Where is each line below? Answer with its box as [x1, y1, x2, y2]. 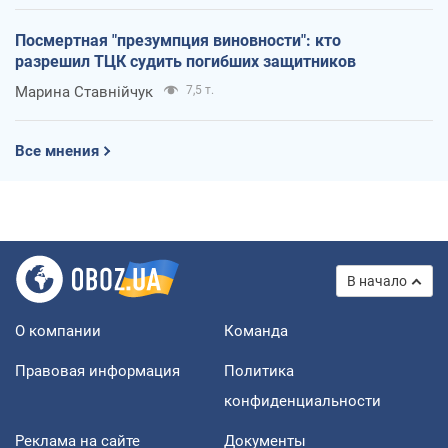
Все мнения [15, 142, 99, 161]
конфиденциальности [224, 392, 381, 411]
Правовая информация [15, 362, 180, 381]
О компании [15, 322, 101, 341]
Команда [224, 322, 288, 341]
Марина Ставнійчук [15, 83, 153, 102]
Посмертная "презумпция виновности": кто [15, 31, 341, 51]
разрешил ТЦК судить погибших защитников [15, 52, 356, 72]
